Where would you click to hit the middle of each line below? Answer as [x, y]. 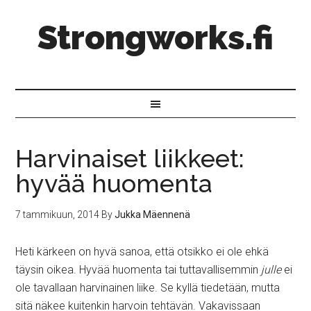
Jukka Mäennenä [153, 215]
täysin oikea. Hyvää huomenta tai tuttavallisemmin [138, 270]
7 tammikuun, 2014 [58, 215]
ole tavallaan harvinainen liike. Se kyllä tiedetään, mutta [148, 288]
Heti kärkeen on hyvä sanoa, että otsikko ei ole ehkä [142, 252]
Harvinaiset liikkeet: [130, 158]
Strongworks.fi [155, 37]
